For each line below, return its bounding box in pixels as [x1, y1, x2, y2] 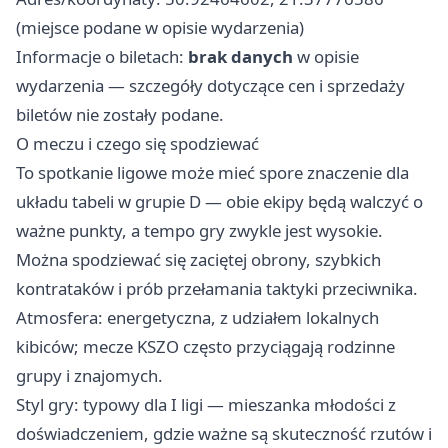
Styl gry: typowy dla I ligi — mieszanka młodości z [16, 393, 396, 417]
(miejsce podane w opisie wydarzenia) [16, 16, 304, 40]
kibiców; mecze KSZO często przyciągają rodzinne [16, 335, 395, 359]
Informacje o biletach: [16, 45, 188, 69]
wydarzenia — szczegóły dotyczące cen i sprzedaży [16, 74, 405, 98]
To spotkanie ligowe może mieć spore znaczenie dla [16, 161, 409, 185]
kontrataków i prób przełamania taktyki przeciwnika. [16, 277, 418, 301]
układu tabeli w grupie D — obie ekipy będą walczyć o [16, 190, 423, 214]
